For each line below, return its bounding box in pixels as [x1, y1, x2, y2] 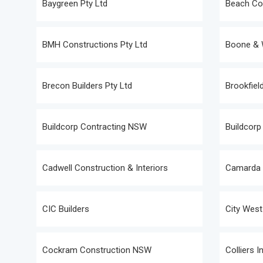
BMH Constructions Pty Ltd [42, 39, 147, 50]
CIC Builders [42, 204, 89, 214]
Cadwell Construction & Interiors [42, 163, 168, 173]
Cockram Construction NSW [42, 245, 151, 255]
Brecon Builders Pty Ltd [42, 80, 132, 91]
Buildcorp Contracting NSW [42, 122, 147, 132]
